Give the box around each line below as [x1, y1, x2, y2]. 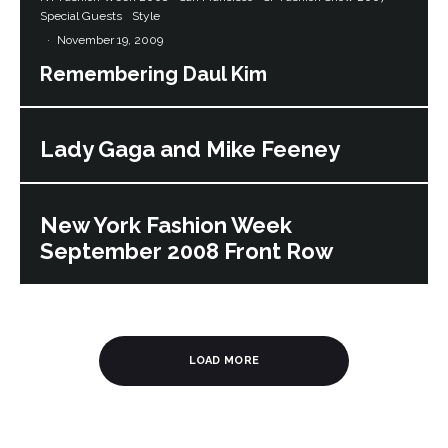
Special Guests [40, 9, 122, 23]
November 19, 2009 [57, 33, 163, 47]
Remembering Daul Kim [40, 62, 267, 86]
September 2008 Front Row [40, 238, 333, 264]
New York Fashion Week [40, 212, 292, 238]
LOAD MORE [188, 354, 260, 367]
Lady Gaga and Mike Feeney [40, 136, 340, 162]
